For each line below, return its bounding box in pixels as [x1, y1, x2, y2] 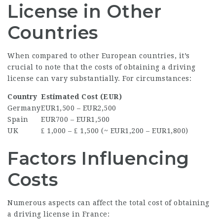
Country [7, 92, 37, 101]
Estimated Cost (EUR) [41, 92, 122, 101]
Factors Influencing [7, 147, 189, 169]
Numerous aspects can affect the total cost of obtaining [7, 198, 210, 207]
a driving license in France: [7, 210, 110, 218]
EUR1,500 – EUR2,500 [41, 104, 116, 112]
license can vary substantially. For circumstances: [7, 74, 191, 82]
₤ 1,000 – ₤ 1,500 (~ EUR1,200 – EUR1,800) [41, 126, 188, 135]
